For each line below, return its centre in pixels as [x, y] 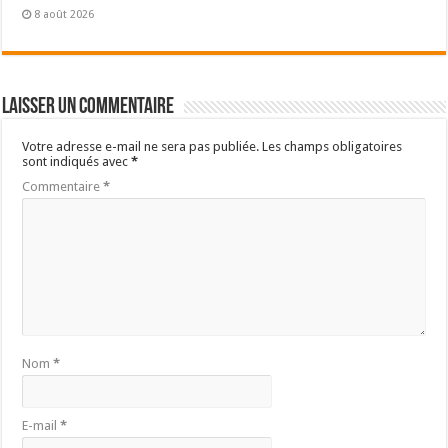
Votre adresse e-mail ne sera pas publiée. [141, 146]
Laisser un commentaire [88, 107]
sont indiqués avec [77, 161]
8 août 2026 [64, 14]
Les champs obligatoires [332, 146]
